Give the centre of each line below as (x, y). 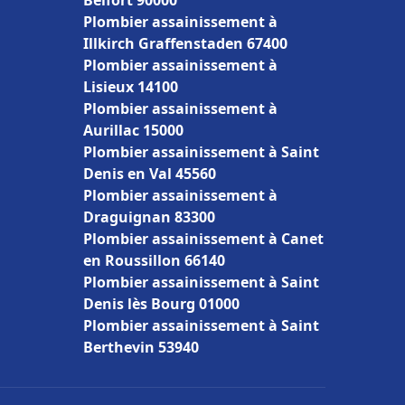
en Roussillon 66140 (154, 260)
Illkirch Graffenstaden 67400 (185, 43)
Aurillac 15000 (133, 130)
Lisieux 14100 (131, 87)
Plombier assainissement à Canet (203, 239)
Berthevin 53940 (141, 347)
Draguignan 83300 (149, 217)
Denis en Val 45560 (150, 174)
